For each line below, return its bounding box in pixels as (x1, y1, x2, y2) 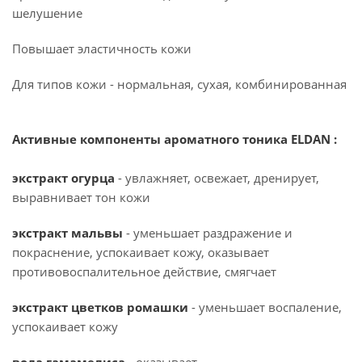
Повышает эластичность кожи (12, 40, 192, 57)
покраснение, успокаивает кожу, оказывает (12, 244, 269, 260)
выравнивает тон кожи (12, 189, 150, 205)
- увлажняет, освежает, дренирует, (115, 170, 319, 186)
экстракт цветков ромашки (12, 299, 188, 315)
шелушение (12, 5, 82, 21)
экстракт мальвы (12, 225, 123, 241)
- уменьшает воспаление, (188, 299, 342, 315)
